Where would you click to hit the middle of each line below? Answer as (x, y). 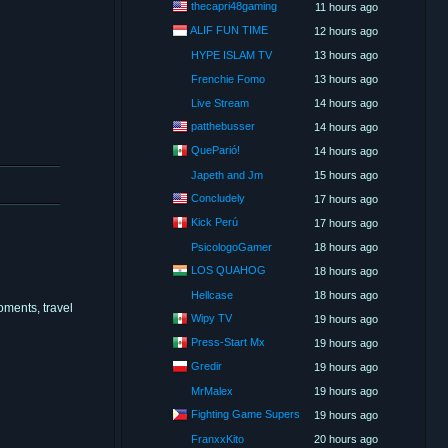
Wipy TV (211, 317)
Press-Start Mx (227, 341)
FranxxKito (217, 439)
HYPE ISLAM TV (231, 55)
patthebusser (222, 125)
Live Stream (219, 103)
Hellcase (211, 295)
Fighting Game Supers (245, 413)
